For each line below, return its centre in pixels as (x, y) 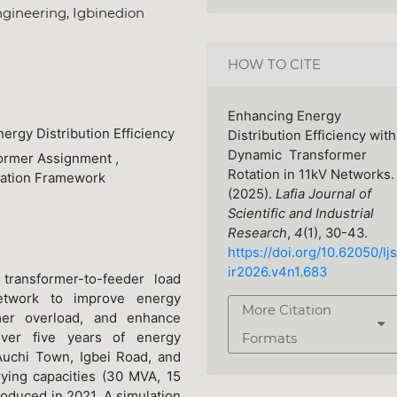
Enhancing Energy (284, 117)
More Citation (286, 311)
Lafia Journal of (323, 195)
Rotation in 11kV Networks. (311, 175)
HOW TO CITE (274, 65)
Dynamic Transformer (297, 156)
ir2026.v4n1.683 (277, 272)
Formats (269, 339)
